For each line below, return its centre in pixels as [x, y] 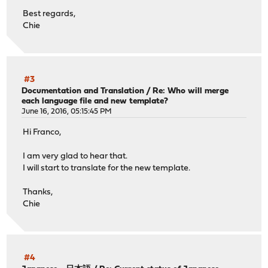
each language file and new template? [95, 102]
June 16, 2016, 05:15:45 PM [67, 112]
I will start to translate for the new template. [107, 168]
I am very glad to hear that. [75, 156]
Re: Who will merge [191, 92]
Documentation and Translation [83, 92]
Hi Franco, [42, 132]
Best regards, [49, 14]
